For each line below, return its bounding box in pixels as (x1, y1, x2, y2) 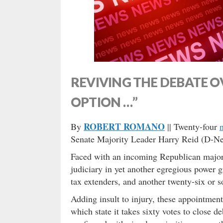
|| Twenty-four (165, 120, 220, 132)
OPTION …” (71, 94, 137, 110)
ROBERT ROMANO (84, 119, 165, 133)
